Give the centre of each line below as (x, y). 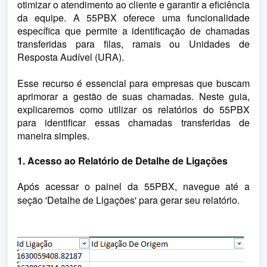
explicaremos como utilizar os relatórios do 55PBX (133, 109)
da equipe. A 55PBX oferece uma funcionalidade (133, 18)
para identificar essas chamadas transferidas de (133, 122)
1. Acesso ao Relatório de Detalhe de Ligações (122, 161)
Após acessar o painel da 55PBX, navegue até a (133, 186)
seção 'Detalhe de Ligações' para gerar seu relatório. (128, 200)
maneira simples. (53, 136)
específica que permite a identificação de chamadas (133, 31)
